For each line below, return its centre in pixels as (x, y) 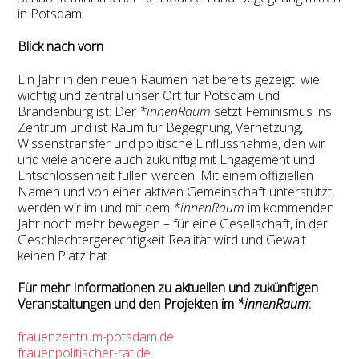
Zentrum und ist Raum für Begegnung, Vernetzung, (161, 127)
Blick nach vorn (61, 46)
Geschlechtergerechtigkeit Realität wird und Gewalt (162, 239)
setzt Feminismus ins (272, 111)
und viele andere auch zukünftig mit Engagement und (167, 159)
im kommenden (290, 207)
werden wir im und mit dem (96, 207)
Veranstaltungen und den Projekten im (128, 304)
